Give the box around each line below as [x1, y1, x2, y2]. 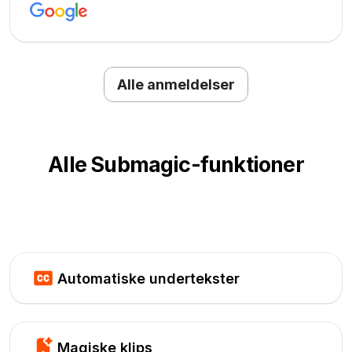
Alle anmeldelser [117, 76, 235, 93]
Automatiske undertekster [57, 269, 240, 287]
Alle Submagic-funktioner [48, 152, 304, 178]
